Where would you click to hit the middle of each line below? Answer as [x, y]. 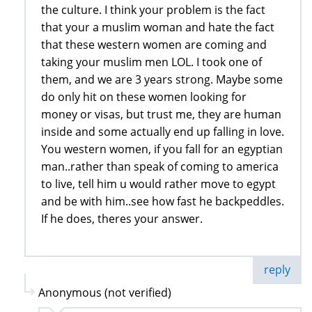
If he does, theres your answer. [122, 219]
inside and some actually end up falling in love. [163, 132]
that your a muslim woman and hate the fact [158, 28]
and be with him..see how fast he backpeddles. [163, 202]
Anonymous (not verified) [105, 293]
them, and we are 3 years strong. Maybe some [162, 80]
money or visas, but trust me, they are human [161, 115]
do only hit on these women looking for [144, 97]
